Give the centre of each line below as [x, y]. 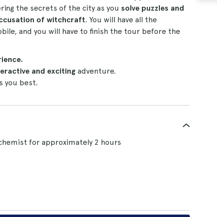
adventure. [96, 71]
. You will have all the [121, 20]
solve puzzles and [153, 8]
